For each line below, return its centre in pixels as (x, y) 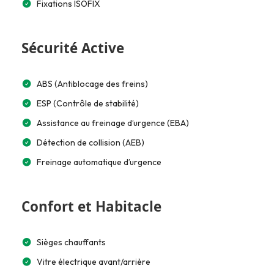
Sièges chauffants (71, 242)
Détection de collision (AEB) (91, 143)
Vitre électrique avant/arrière (94, 262)
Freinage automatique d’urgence (99, 162)
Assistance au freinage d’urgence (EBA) (113, 123)
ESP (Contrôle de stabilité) (88, 103)
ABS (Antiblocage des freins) (92, 84)
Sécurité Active (73, 48)
